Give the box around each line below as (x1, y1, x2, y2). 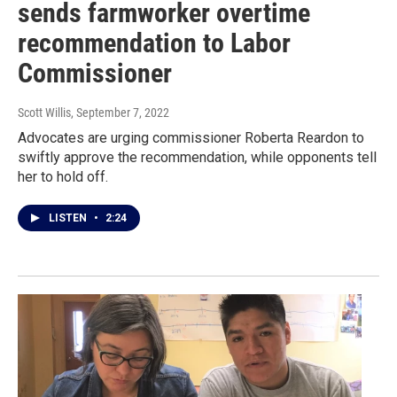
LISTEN (49, 212, 90, 225)
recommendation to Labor (18, 27, 291, 59)
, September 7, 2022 (71, 105, 169, 121)
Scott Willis (18, 105, 71, 121)
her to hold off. (18, 168, 108, 186)
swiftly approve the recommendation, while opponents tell (18, 149, 377, 167)
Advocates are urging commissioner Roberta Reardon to (18, 129, 364, 147)
